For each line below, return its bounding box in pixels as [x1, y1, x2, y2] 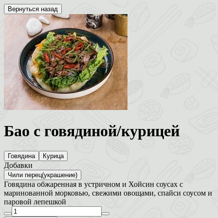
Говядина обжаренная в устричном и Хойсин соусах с [4, 180, 183, 188]
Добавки [4, 161, 33, 169]
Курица [43, 152, 64, 160]
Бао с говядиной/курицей [4, 122, 180, 140]
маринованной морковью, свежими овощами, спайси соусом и [4, 188, 212, 197]
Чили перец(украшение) [8, 171, 77, 179]
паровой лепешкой [4, 197, 66, 206]
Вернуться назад [8, 5, 58, 13]
